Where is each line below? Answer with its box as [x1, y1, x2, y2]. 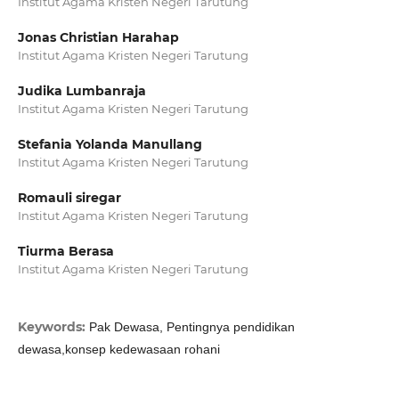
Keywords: [17, 319, 89, 336]
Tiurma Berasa [17, 243, 114, 260]
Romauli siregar [17, 190, 121, 207]
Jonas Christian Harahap [17, 29, 179, 46]
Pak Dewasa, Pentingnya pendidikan [88, 320, 295, 335]
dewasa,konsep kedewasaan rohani [17, 342, 220, 357]
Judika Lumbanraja [17, 83, 146, 100]
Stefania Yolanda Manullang [17, 136, 202, 153]
